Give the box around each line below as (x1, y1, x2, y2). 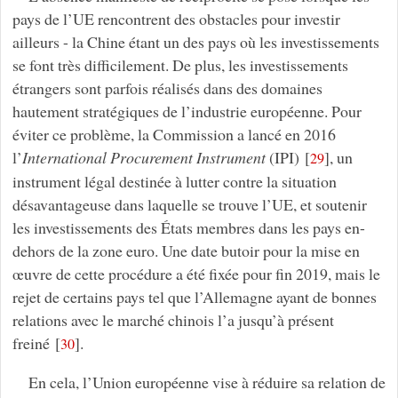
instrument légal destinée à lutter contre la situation (12, 170, 337, 192)
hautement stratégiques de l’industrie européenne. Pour (12, 99, 362, 122)
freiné (12, 331, 50, 354)
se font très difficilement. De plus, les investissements (12, 53, 348, 76)
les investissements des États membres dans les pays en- (12, 216, 365, 238)
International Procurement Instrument (21, 146, 266, 168)
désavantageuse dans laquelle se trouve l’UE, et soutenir (12, 193, 367, 215)
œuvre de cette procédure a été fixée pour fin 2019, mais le (12, 262, 380, 284)
